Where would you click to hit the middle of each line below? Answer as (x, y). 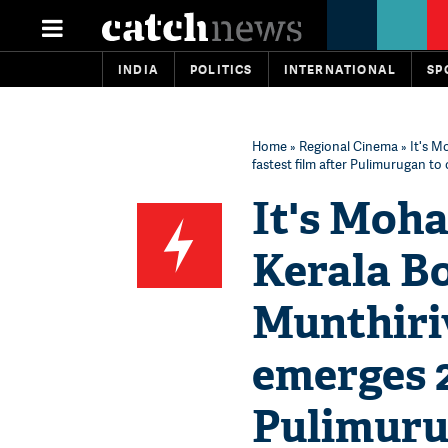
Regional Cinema (348, 146)
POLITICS (221, 69)
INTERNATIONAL (340, 69)
